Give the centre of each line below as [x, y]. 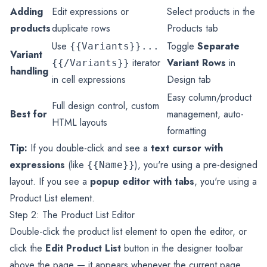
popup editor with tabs [142, 182]
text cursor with [187, 148]
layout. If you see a [50, 182]
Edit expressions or [90, 12]
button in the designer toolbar [182, 249]
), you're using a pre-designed [196, 165]
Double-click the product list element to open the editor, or [128, 232]
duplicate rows [81, 29]
